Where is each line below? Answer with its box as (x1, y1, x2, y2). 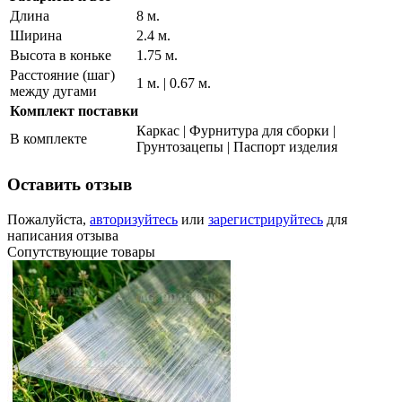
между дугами (10, 83, 97, 100)
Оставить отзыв (7, 175, 132, 194)
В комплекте (10, 131, 87, 147)
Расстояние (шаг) (10, 67, 115, 83)
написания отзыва (7, 227, 118, 243)
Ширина (10, 28, 62, 44)
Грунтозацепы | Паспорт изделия (136, 139, 337, 155)
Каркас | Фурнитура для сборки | (136, 123, 336, 139)
